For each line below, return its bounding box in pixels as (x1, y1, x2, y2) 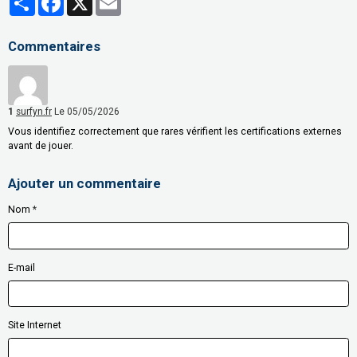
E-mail (8, 261, 35, 273)
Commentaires (8, 38, 100, 55)
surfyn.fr (16, 106, 52, 118)
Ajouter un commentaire (8, 175, 161, 192)
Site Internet (8, 320, 61, 331)
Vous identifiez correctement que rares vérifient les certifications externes (8, 126, 342, 138)
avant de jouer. (8, 140, 73, 152)
